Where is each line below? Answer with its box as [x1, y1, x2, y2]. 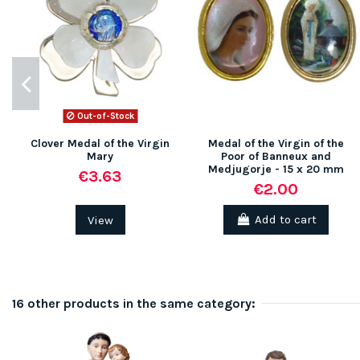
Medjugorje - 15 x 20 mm [208, 162, 344, 177]
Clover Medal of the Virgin [31, 137, 170, 151]
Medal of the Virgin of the [208, 137, 344, 151]
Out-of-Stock [74, 110, 134, 121]
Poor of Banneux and [221, 149, 331, 164]
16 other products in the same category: [12, 295, 256, 311]
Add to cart [254, 212, 317, 227]
